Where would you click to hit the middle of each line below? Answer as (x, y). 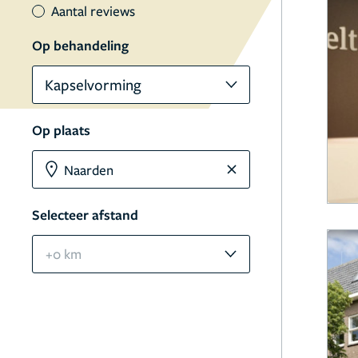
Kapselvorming (93, 84)
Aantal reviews (93, 11)
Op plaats (61, 130)
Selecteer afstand (85, 215)
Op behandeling (80, 45)
